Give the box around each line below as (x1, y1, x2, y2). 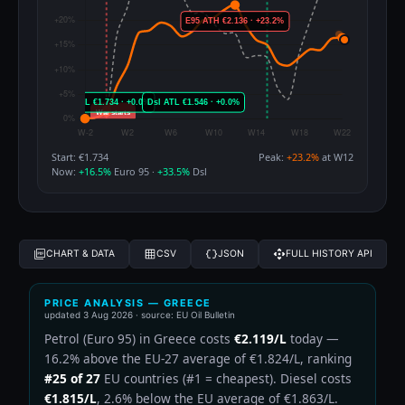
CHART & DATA (46, 248, 115, 260)
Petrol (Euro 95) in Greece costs (44, 329, 234, 347)
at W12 (319, 149, 353, 164)
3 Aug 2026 (83, 308, 133, 320)
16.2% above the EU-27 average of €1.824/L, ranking (44, 349, 352, 367)
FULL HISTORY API (286, 248, 372, 260)
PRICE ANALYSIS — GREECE (44, 296, 212, 309)
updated (44, 308, 83, 320)
